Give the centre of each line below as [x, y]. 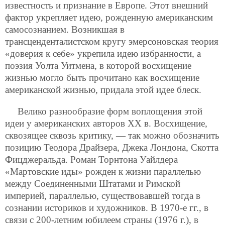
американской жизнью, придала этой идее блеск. [103, 90]
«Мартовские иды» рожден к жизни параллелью [103, 172]
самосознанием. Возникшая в [65, 30]
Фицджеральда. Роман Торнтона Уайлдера [91, 160]
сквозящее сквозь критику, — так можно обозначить [112, 136]
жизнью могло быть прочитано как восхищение [102, 78]
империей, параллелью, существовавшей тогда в [103, 196]
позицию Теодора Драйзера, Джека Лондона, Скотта [112, 148]
